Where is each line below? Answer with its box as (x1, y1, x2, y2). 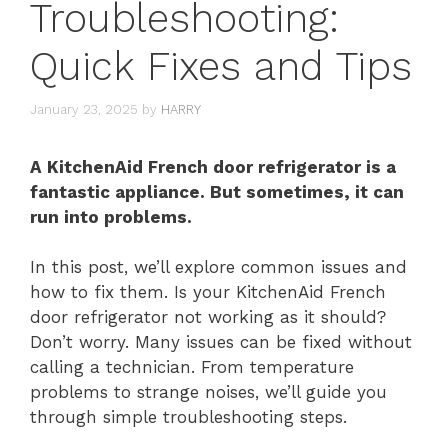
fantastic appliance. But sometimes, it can (30, 181, 404, 202)
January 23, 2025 (30, 101, 138, 117)
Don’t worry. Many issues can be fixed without (30, 332, 412, 352)
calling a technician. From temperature (30, 357, 354, 377)
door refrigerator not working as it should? (30, 307, 386, 327)
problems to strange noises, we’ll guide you (30, 382, 387, 402)
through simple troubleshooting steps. (30, 407, 347, 427)
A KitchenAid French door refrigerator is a (30, 156, 396, 177)
